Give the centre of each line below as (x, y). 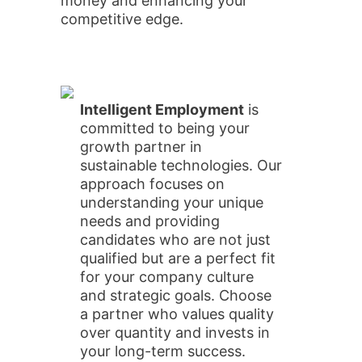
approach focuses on (152, 184)
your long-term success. (162, 351)
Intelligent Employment (162, 109)
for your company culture (166, 277)
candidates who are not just (175, 240)
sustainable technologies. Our (181, 165)
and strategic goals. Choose (175, 295)
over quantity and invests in (175, 333)
